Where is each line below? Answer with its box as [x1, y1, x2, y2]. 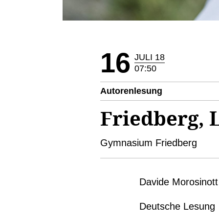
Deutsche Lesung [139, 201, 215, 212]
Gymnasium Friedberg [100, 137, 197, 149]
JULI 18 [134, 52, 165, 62]
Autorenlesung [100, 86, 162, 96]
